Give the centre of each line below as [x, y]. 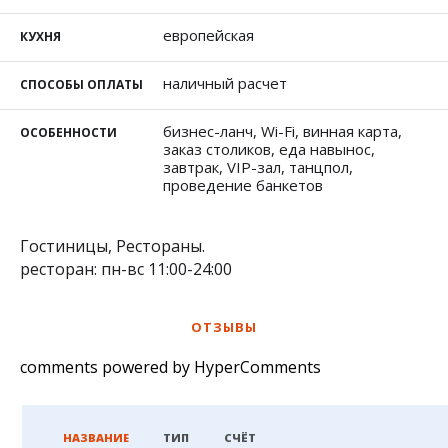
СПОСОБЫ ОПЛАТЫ [82, 84]
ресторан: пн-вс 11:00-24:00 [126, 268]
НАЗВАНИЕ [96, 437]
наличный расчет [225, 82]
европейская [209, 34]
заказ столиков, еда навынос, [269, 148]
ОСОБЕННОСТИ [69, 132]
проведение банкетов [243, 184]
